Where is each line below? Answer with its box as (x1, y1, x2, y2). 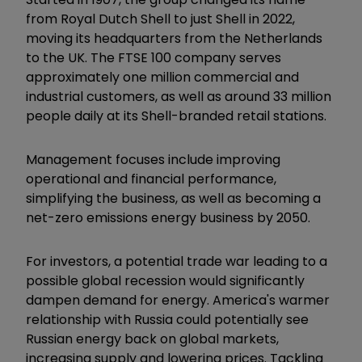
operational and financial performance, (26, 169, 276, 188)
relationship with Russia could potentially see (26, 309, 309, 329)
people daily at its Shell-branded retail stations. (26, 106, 330, 125)
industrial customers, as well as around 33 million (26, 86, 331, 106)
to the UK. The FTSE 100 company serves (26, 48, 281, 67)
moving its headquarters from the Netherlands (26, 28, 322, 48)
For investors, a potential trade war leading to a (26, 251, 327, 271)
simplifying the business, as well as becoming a (26, 188, 321, 208)
